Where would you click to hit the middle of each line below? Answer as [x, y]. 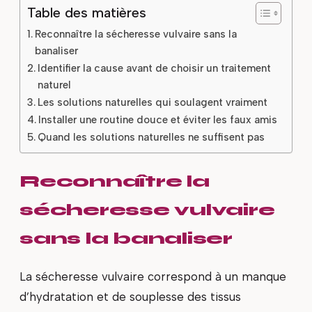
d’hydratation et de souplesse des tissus [130, 296]
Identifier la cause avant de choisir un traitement [154, 69]
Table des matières [87, 13]
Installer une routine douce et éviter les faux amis [158, 120]
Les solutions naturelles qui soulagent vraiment [153, 103]
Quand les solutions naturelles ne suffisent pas [151, 138]
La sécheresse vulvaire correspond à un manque [153, 276]
